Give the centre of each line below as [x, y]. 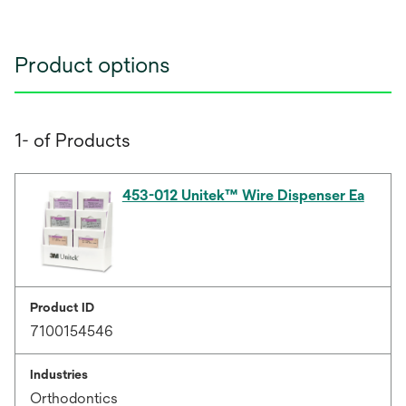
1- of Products [72, 140]
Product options [92, 65]
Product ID [62, 308]
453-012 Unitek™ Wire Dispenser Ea [243, 196]
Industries [59, 375]
